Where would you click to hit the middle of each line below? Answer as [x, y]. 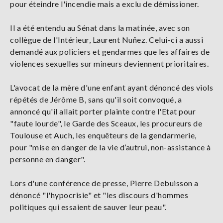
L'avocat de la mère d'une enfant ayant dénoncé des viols [111, 87]
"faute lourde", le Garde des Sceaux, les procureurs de [106, 123]
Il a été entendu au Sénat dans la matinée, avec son [100, 27]
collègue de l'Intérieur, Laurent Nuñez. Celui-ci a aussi [107, 39]
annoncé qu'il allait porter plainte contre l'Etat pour [103, 111]
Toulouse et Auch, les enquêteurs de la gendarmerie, [103, 135]
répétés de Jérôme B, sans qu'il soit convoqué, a [96, 99]
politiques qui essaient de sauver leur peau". [89, 207]
